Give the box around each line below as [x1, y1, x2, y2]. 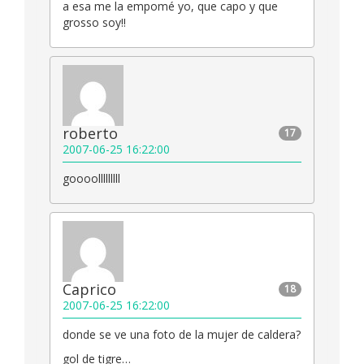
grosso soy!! [63, 15, 126, 31]
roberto [63, 123, 118, 144]
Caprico [63, 279, 116, 300]
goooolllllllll [63, 171, 120, 187]
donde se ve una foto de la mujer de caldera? [63, 327, 301, 343]
